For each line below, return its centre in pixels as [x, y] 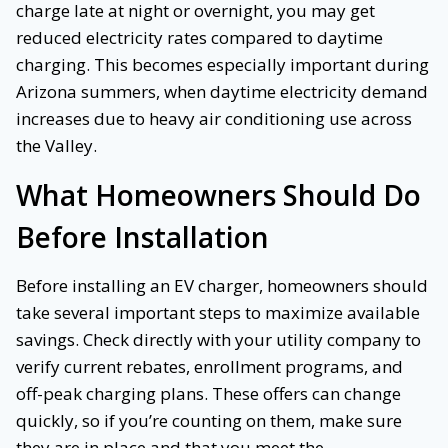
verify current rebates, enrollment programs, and [209, 367]
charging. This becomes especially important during [222, 65]
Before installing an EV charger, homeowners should [222, 286]
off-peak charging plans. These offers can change [208, 394]
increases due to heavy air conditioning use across [214, 119]
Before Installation [142, 237]
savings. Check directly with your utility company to [218, 340]
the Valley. [56, 146]
